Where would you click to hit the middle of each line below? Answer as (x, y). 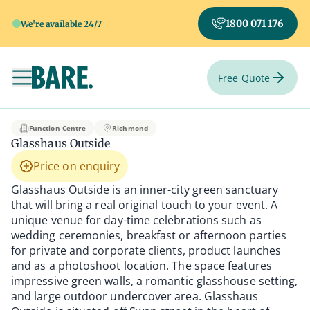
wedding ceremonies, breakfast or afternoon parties (149, 235)
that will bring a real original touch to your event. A (145, 205)
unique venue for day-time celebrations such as (136, 220)
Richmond (130, 128)
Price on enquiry (77, 166)
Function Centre (58, 128)
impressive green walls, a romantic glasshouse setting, (155, 281)
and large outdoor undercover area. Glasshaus (135, 296)
